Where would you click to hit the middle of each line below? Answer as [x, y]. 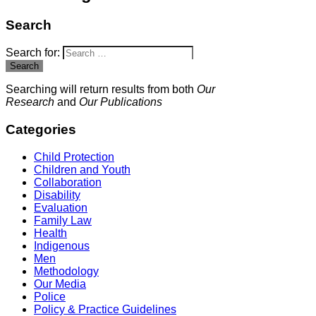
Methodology [66, 271]
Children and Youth [82, 169]
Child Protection [74, 157]
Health [50, 233]
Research [30, 102]
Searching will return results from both [101, 90]
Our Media [60, 284]
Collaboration [68, 182]
